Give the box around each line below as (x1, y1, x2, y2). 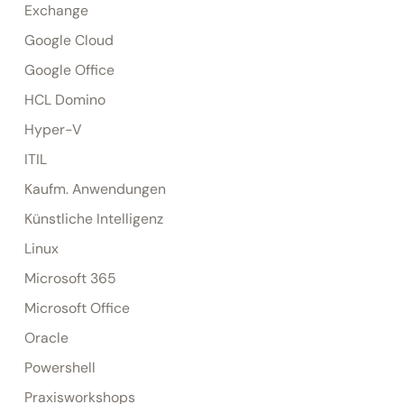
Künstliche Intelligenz (23, 209, 163, 228)
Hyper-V (23, 120, 82, 139)
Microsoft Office (23, 298, 130, 317)
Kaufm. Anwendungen (23, 179, 166, 198)
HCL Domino (23, 90, 106, 109)
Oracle (23, 328, 69, 347)
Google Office (23, 60, 115, 79)
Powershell (23, 358, 96, 377)
